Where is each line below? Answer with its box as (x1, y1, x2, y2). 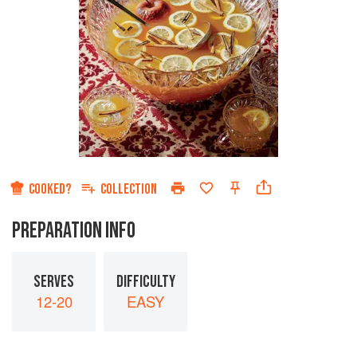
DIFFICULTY (116, 271, 175, 292)
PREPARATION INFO (12, 218, 135, 245)
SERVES (33, 271, 74, 292)
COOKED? (29, 181, 71, 198)
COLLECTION (100, 181, 157, 198)
